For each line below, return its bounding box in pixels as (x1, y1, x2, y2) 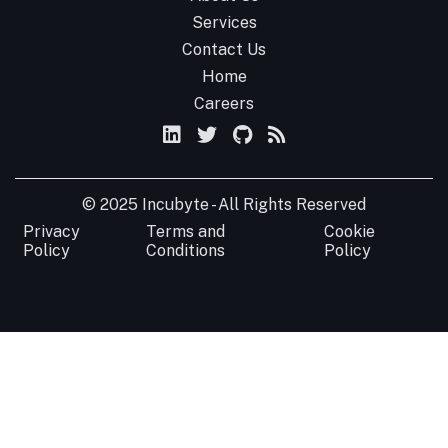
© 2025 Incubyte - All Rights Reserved (82, 195, 366, 214)
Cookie (323, 222, 375, 241)
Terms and (146, 222, 226, 241)
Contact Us (182, 40, 266, 59)
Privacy (23, 222, 80, 241)
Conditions (146, 241, 226, 260)
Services (191, 13, 257, 32)
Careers (194, 94, 254, 113)
